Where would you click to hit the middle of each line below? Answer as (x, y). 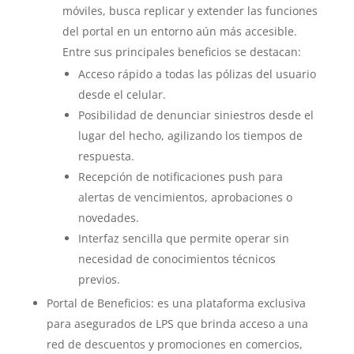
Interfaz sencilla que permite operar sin (183, 238)
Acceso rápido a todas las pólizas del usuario (197, 74)
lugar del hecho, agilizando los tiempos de (190, 136)
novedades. (108, 218)
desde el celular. (122, 94)
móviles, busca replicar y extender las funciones (190, 11)
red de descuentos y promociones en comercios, (174, 344)
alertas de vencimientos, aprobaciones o (185, 197)
